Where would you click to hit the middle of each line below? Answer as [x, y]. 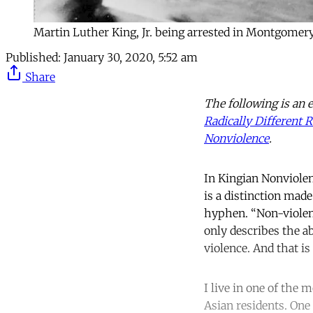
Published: [33, 57]
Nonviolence [236, 138]
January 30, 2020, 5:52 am [131, 57]
